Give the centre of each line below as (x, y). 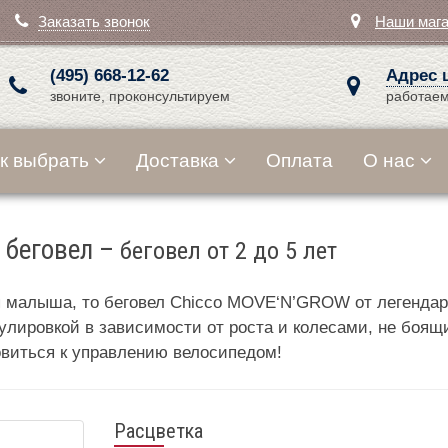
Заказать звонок (94, 21)
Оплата (299, 160)
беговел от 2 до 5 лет (228, 250)
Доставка (177, 160)
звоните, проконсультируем (140, 96)
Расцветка (159, 430)
